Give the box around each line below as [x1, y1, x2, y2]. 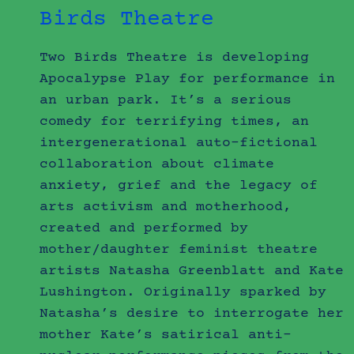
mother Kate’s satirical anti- [40, 326, 292, 343]
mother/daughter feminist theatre [40, 241, 318, 258]
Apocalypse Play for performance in [40, 70, 336, 87]
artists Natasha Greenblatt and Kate [40, 262, 345, 279]
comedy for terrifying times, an [40, 113, 310, 130]
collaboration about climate [40, 156, 275, 172]
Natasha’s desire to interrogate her [40, 305, 345, 322]
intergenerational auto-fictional [40, 134, 318, 151]
